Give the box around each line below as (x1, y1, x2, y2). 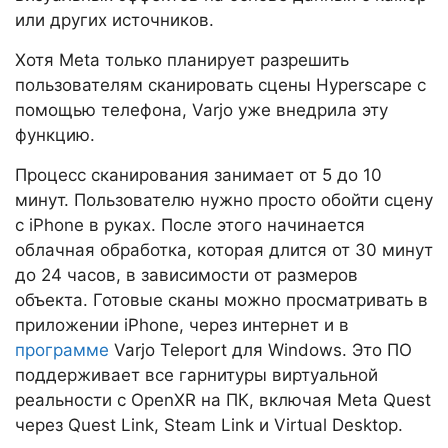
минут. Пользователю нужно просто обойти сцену (15, 190, 433, 211)
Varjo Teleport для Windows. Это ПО (109, 340, 412, 361)
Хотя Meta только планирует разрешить (15, 50, 349, 71)
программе (15, 340, 109, 361)
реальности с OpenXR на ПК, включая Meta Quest (15, 390, 431, 411)
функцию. (15, 125, 95, 146)
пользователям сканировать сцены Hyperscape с (15, 75, 426, 96)
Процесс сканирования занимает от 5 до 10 (15, 165, 382, 186)
